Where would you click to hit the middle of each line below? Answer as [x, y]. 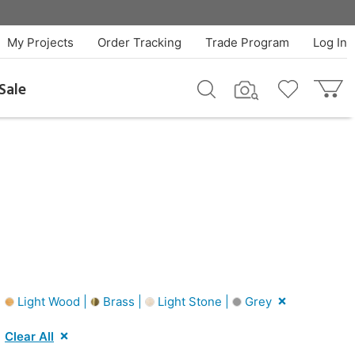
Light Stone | [193, 301]
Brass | [122, 301]
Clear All [29, 336]
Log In [330, 42]
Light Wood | [52, 301]
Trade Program [247, 42]
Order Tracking [139, 42]
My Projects [40, 42]
